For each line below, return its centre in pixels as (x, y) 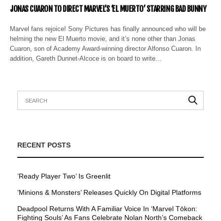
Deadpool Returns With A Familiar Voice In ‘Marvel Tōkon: (107, 208)
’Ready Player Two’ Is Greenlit (64, 176)
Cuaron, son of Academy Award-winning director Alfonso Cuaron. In (106, 48)
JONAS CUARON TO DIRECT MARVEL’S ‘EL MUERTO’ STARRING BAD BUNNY (108, 9)
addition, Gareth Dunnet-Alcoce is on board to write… (86, 58)
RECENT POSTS (44, 145)
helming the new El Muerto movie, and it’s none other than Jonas (103, 38)
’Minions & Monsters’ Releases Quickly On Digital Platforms (109, 192)
